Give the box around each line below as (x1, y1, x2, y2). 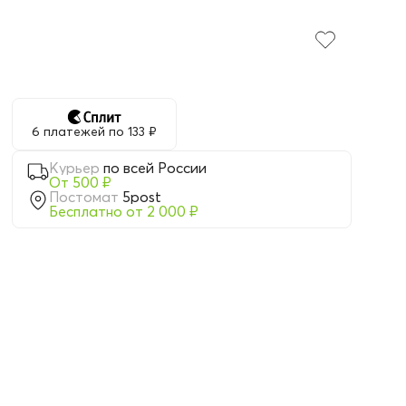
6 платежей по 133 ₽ (32, 123, 157, 140)
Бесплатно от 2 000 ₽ (49, 202, 199, 220)
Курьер (49, 159, 101, 177)
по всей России (103, 159, 208, 177)
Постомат (49, 188, 120, 206)
